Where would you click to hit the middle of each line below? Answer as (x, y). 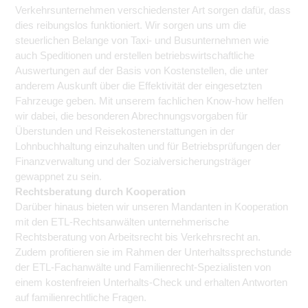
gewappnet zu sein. (58, 176)
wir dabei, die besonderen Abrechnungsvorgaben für (131, 116)
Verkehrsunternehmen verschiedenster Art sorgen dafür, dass (153, 10)
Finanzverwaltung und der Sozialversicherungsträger (133, 161)
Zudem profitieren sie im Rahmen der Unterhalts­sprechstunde (153, 252)
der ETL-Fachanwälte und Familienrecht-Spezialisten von (143, 267)
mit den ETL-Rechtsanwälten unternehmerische (122, 222)
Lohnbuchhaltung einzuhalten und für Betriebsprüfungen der (148, 146)
